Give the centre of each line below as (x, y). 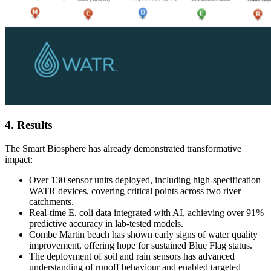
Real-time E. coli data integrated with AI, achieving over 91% (146, 213)
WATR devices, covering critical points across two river (135, 191)
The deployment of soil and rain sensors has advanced (132, 256)
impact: (19, 160)
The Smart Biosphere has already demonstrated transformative (123, 149)
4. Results (28, 125)
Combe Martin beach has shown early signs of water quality (143, 235)
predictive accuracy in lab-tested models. (106, 224)
